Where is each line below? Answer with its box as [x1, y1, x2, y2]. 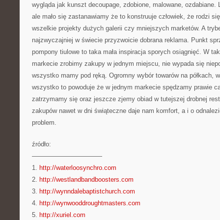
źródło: [32, 140, 51, 148]
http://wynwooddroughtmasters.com [39, 199, 140, 207]
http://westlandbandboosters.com [39, 176, 134, 183]
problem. [32, 119, 56, 126]
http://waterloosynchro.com [39, 164, 116, 171]
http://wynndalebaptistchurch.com [39, 188, 135, 195]
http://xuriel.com [39, 211, 85, 219]
